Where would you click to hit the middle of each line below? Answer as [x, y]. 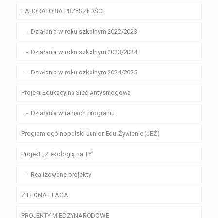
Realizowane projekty [61, 175]
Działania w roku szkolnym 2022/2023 [84, 32]
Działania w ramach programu [73, 113]
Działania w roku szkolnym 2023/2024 [84, 52]
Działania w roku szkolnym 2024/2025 [84, 73]
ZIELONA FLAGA [45, 195]
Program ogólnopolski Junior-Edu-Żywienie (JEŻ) [91, 134]
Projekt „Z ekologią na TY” [58, 154]
